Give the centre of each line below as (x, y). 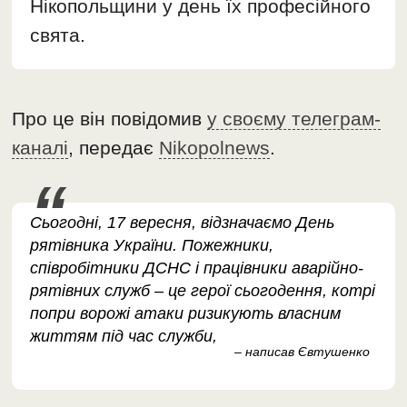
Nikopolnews (215, 147)
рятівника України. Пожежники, (152, 245)
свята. (58, 35)
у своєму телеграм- (294, 118)
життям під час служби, (124, 336)
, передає (114, 147)
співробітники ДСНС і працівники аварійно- (197, 268)
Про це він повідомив (110, 118)
